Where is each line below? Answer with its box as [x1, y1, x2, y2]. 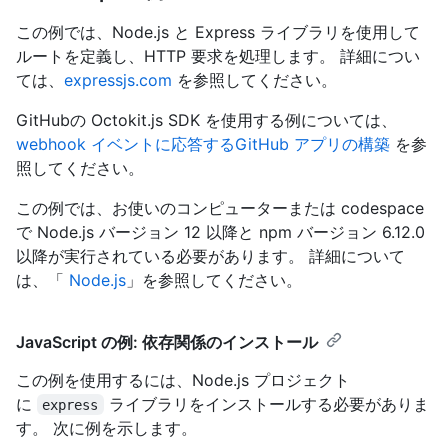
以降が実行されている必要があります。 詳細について [16, 245, 405, 266]
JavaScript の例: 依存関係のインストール [16, 331, 318, 352]
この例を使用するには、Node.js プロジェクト [16, 369, 350, 390]
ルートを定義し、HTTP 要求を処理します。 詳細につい [16, 45, 420, 66]
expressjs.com [64, 69, 172, 90]
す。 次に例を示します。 [16, 417, 197, 438]
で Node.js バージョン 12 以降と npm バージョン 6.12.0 [16, 221, 425, 242]
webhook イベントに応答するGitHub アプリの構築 [16, 133, 390, 154]
